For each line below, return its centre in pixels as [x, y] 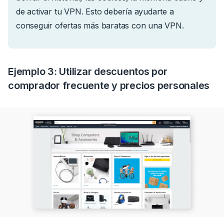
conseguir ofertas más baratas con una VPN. [100, 26]
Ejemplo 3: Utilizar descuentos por [88, 72]
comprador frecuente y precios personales [109, 86]
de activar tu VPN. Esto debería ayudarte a [95, 12]
